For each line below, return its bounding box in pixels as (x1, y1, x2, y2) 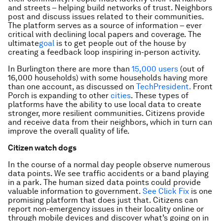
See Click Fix (143, 186, 189, 196)
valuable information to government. (8, 186, 143, 196)
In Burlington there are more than (8, 64, 132, 74)
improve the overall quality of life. (8, 126, 130, 136)
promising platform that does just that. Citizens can (8, 195, 198, 205)
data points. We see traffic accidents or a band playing (8, 169, 209, 178)
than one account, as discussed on (8, 82, 136, 91)
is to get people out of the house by (54, 38, 186, 48)
